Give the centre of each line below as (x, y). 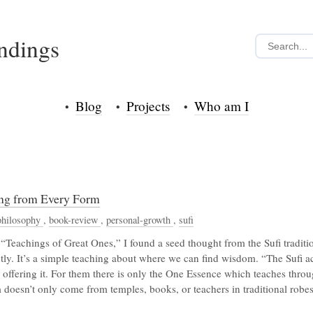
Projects (148, 106)
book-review (75, 220)
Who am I (221, 106)
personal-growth (140, 220)
